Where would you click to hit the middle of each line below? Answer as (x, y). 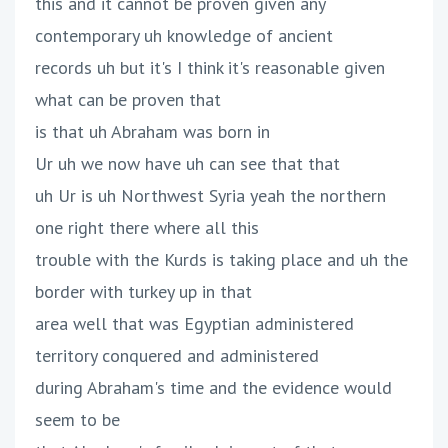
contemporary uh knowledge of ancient (184, 36)
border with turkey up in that (143, 292)
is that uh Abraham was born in (152, 132)
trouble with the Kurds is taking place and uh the (221, 260)
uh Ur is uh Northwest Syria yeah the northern (210, 196)
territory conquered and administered (177, 356)
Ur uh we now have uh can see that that (187, 164)
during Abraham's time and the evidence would (213, 388)
